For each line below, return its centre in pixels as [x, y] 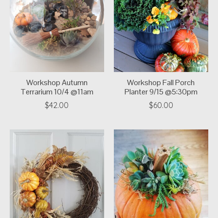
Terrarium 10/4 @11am [57, 91]
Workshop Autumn [57, 82]
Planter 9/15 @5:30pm [161, 91]
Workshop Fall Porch [161, 82]
